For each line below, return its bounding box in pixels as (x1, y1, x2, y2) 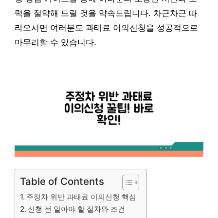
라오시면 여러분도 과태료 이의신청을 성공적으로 (15, 23, 198, 33)
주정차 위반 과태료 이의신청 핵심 (26, 192, 137, 202)
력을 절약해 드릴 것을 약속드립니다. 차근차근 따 (15, 9, 197, 18)
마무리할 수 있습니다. (15, 38, 96, 47)
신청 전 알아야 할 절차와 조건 (28, 204, 126, 214)
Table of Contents (20, 175, 104, 188)
